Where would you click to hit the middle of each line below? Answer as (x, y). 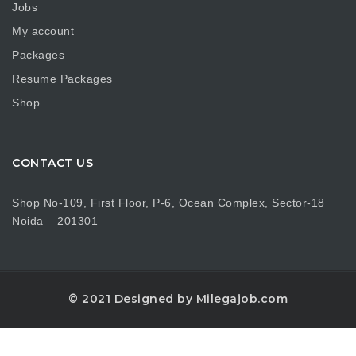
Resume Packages (62, 78)
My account (43, 31)
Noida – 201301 (55, 221)
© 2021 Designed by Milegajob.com (178, 298)
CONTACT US (52, 163)
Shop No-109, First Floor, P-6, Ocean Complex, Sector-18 (168, 202)
